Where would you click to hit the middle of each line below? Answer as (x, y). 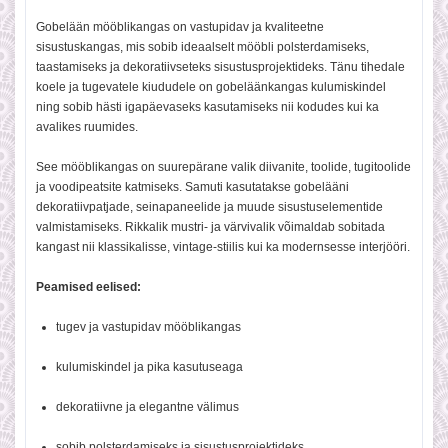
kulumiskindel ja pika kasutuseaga (149, 367)
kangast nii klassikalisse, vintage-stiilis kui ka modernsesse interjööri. (223, 247)
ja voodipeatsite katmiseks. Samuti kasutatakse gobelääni (192, 187)
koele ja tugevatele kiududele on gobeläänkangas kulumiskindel (211, 87)
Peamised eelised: (88, 287)
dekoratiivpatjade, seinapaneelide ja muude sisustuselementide (209, 207)
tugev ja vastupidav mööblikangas (148, 327)
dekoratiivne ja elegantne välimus (147, 407)
